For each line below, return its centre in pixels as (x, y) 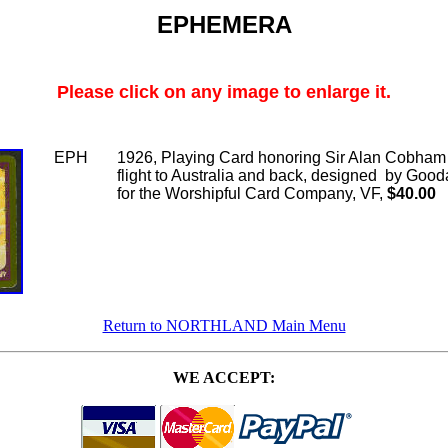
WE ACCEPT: (224, 377)
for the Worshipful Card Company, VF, (252, 193)
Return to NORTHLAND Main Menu (224, 325)
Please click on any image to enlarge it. (224, 92)
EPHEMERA (224, 24)
